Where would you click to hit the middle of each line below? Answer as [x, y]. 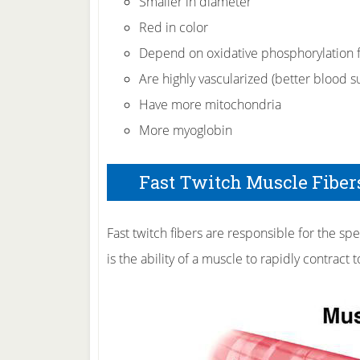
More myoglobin [186, 130]
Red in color [174, 27]
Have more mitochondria [210, 104]
